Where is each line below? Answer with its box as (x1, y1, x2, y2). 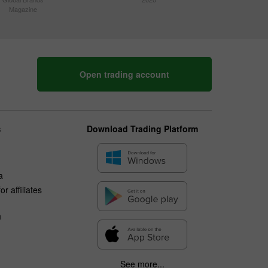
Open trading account (80, 68, 169, 81)
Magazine (9, 4, 37, 14)
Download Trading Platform (87, 122, 199, 135)
